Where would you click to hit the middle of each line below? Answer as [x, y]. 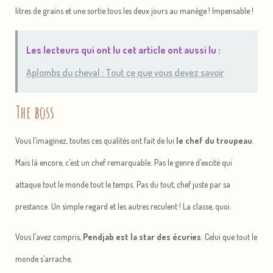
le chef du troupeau [214, 140]
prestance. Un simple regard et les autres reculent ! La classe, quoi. [123, 206]
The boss [35, 112]
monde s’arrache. [44, 258]
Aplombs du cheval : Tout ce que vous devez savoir [125, 72]
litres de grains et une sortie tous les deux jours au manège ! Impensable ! [134, 10]
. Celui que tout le [229, 236]
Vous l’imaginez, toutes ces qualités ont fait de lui [96, 140]
